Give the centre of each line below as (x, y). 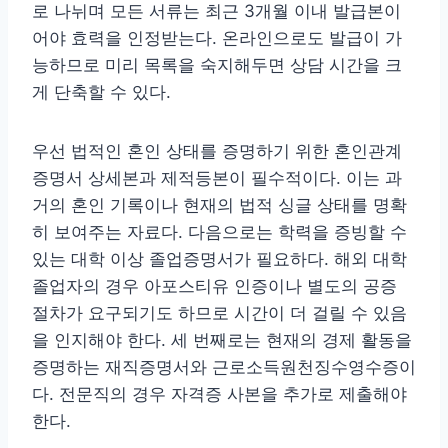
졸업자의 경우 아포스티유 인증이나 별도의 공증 (214, 286)
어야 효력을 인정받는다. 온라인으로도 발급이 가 (217, 38)
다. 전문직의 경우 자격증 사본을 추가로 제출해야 (219, 394)
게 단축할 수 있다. (101, 92)
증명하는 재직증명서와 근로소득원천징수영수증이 (224, 367)
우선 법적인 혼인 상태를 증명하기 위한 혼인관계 (217, 151)
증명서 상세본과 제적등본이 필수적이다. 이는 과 (217, 178)
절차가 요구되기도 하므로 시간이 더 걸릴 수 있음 (219, 313)
